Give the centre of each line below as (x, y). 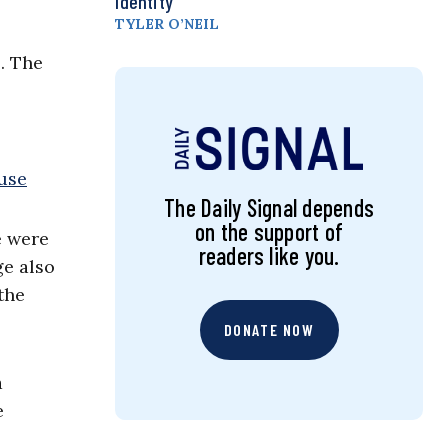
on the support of (269, 232)
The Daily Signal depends (269, 208)
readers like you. (269, 256)
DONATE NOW (269, 330)
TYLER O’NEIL (167, 24)
